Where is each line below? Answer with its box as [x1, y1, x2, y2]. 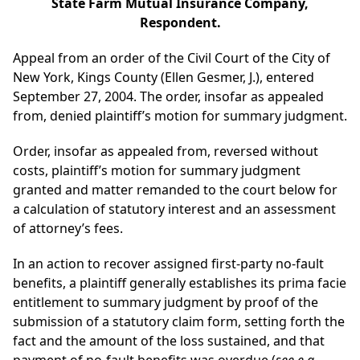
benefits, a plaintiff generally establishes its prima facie [13, 274, 346, 292]
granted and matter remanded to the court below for [13, 181, 337, 199]
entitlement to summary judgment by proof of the [13, 293, 318, 312]
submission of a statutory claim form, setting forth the [13, 313, 345, 331]
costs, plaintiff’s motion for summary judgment [13, 162, 301, 180]
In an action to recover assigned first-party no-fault [13, 255, 324, 273]
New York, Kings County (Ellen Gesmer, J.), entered [13, 68, 314, 87]
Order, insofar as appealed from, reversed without [13, 142, 318, 161]
